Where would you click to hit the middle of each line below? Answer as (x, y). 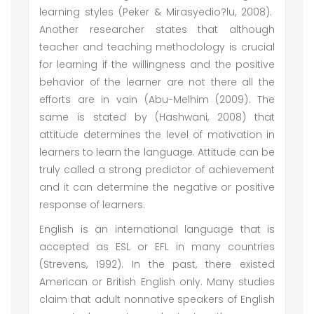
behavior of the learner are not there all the (157, 82)
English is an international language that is (157, 229)
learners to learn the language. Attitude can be (157, 152)
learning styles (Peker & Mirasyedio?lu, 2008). (157, 12)
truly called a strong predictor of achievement (157, 170)
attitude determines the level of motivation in (157, 135)
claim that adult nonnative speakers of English (157, 299)
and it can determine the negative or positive (157, 187)
